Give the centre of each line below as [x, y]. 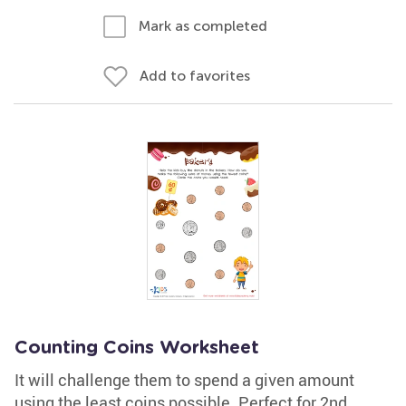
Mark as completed [203, 26]
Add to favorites [195, 76]
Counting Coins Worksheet [137, 348]
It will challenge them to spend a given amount [184, 380]
